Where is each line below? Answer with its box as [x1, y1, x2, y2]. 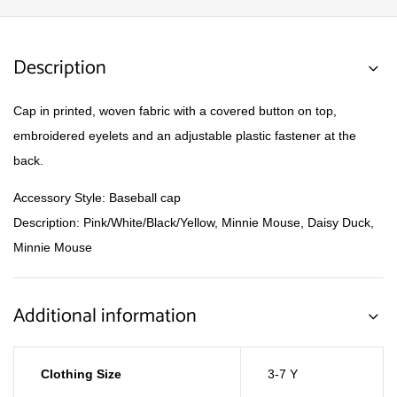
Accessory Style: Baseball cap [13, 191, 181, 205]
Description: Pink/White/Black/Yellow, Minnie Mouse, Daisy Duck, [13, 215, 374, 230]
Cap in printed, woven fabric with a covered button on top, [13, 104, 337, 118]
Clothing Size [41, 367, 121, 381]
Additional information [13, 300, 197, 332]
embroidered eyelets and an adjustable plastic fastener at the [13, 128, 356, 143]
